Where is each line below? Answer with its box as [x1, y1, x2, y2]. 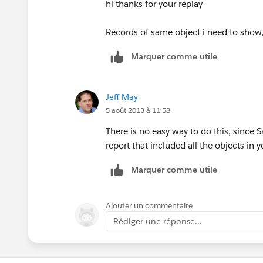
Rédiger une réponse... [113, 215, 202, 227]
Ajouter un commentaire [106, 200, 193, 211]
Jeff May [106, 91, 138, 102]
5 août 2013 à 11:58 [106, 104, 170, 115]
